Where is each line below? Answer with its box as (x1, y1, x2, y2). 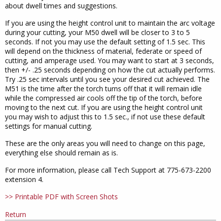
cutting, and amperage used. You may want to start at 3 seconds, (5, 55, 214, 65)
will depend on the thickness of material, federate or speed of (5, 46, 202, 56)
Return (5, 209, 26, 219)
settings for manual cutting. (5, 121, 92, 131)
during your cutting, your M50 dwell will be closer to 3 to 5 (5, 27, 190, 37)
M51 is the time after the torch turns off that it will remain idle (5, 83, 202, 93)
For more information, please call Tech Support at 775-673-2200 (5, 165, 211, 175)
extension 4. (5, 174, 43, 184)
